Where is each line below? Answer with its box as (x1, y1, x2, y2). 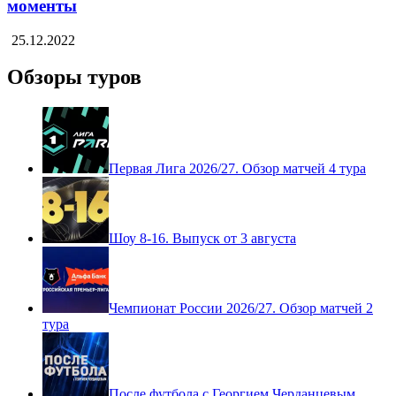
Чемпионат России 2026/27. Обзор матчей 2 (109, 301, 373, 316)
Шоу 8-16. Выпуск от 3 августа (109, 231, 296, 247)
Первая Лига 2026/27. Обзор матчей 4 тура (109, 161, 366, 177)
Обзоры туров (7, 65, 141, 89)
